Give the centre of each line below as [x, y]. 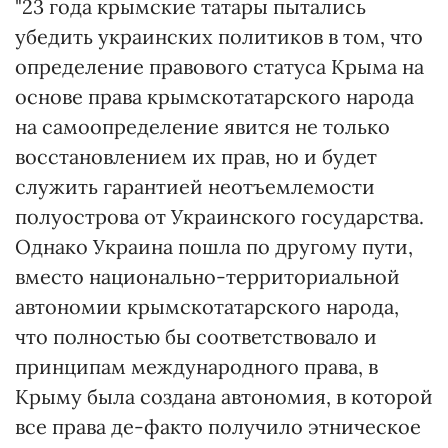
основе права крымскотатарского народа [214, 96]
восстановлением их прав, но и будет [196, 156]
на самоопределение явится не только [202, 126]
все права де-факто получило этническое [218, 426]
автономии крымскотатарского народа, [207, 306]
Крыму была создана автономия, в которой [224, 396]
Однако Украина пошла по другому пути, [214, 246]
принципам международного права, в [196, 366]
